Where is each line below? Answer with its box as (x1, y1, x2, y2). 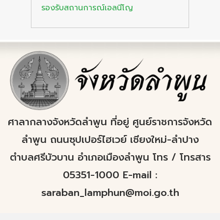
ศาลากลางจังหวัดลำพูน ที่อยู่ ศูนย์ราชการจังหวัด (8, 114, 212, 130)
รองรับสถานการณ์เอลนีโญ (41, 2, 133, 14)
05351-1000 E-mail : (63, 167, 157, 183)
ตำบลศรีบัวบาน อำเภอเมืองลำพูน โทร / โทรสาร (9, 150, 211, 165)
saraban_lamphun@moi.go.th (41, 185, 179, 200)
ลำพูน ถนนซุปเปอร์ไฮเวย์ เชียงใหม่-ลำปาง (21, 132, 199, 147)
